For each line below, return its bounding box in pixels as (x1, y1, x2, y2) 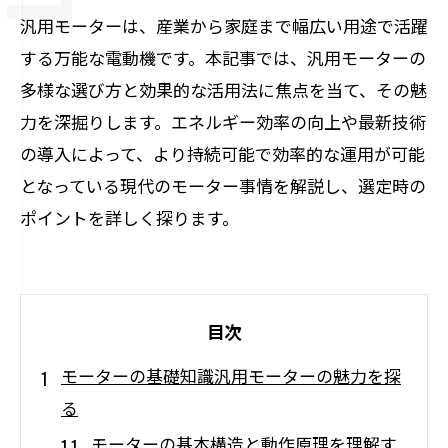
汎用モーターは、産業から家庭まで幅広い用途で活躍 (20, 13, 428, 38)
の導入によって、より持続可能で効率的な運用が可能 (20, 141, 425, 166)
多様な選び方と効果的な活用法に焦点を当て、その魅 (20, 77, 427, 102)
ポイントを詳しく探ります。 (20, 205, 239, 230)
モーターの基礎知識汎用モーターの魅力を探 (61, 363, 401, 388)
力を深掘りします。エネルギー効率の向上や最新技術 (20, 109, 426, 134)
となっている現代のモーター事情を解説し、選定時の (20, 173, 426, 198)
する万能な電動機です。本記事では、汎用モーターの (20, 45, 426, 70)
